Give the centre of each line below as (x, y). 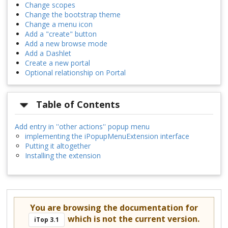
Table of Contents (78, 105)
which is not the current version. (132, 219)
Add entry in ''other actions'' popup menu (82, 126)
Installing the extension (63, 155)
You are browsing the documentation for (114, 207)
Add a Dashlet (48, 53)
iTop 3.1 (47, 219)
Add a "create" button (61, 34)
